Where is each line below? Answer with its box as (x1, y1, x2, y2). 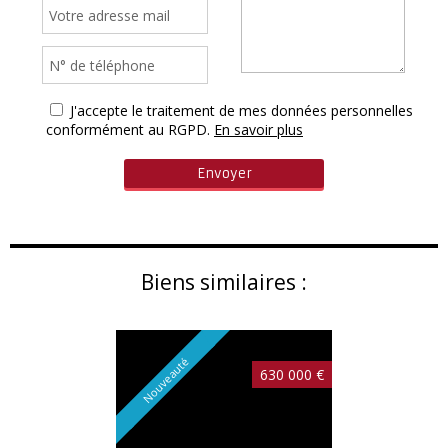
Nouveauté (139, 353, 192, 406)
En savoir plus (214, 120, 303, 140)
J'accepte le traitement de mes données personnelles (70, 101, 413, 121)
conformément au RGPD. (46, 120, 210, 140)
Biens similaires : (141, 268, 307, 297)
